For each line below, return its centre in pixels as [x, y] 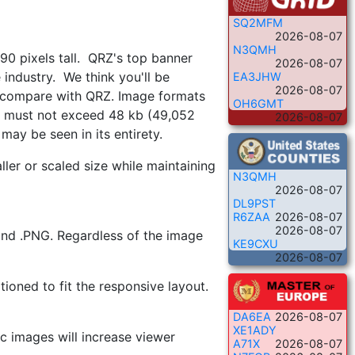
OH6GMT [258, 104]
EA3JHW [257, 77]
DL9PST [254, 204]
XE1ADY [255, 330]
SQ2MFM [258, 23]
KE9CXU [256, 244]
